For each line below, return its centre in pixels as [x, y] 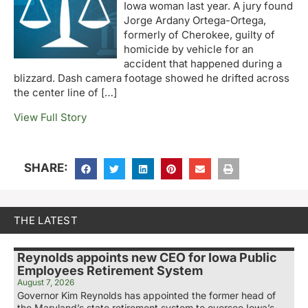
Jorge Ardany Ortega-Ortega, [195, 21]
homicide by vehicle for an [189, 49]
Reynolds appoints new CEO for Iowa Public [147, 258]
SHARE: [46, 167]
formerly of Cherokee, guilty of [199, 35]
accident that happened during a [203, 64]
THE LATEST [46, 221]
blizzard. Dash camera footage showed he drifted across [152, 78]
